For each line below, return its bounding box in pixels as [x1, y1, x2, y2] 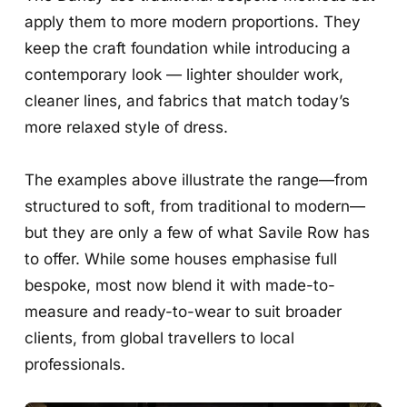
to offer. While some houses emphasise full [25, 248, 338, 268]
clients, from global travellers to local [25, 327, 295, 347]
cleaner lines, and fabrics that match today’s [25, 91, 351, 111]
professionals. [25, 353, 126, 373]
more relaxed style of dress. [25, 117, 229, 137]
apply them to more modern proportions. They [25, 12, 362, 32]
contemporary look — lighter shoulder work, [25, 65, 344, 84]
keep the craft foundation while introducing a [25, 38, 352, 58]
